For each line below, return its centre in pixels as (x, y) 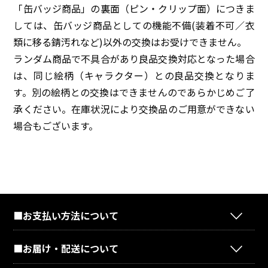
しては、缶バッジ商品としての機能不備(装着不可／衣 (134, 25)
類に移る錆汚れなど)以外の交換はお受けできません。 (130, 42)
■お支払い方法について (66, 216)
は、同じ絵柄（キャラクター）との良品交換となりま (134, 76)
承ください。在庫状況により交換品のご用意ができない (134, 109)
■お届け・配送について (66, 249)
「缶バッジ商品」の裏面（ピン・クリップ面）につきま (134, 9)
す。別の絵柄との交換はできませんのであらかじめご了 (134, 92)
